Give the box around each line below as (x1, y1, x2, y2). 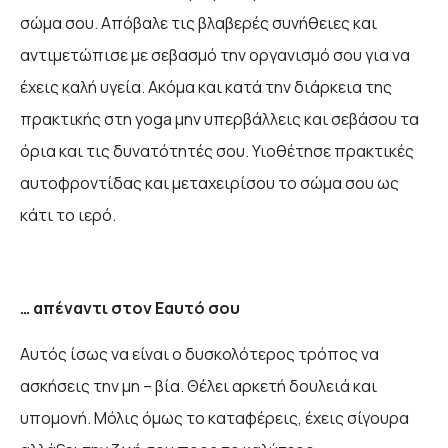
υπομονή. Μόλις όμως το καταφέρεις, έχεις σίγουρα (20, 407, 409, 430)
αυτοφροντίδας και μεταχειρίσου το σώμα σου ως (20, 172, 399, 195)
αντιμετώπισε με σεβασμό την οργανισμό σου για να (20, 44, 410, 67)
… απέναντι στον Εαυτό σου (20, 296, 240, 319)
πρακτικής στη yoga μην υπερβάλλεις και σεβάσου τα (20, 108, 419, 131)
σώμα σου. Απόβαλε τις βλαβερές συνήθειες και (20, 12, 377, 35)
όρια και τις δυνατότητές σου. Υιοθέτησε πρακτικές (20, 140, 414, 163)
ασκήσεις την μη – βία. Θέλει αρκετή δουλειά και (20, 375, 377, 398)
